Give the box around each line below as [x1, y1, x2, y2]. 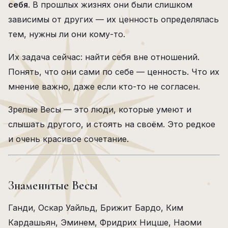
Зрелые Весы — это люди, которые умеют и [8, 104, 191, 115]
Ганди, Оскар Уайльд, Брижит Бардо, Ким [8, 203, 183, 213]
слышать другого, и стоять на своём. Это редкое [8, 119, 215, 129]
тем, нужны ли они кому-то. [8, 29, 125, 39]
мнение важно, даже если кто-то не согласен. [8, 81, 200, 92]
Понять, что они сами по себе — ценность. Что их [8, 67, 219, 77]
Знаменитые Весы [8, 178, 98, 193]
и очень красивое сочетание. [8, 134, 129, 144]
